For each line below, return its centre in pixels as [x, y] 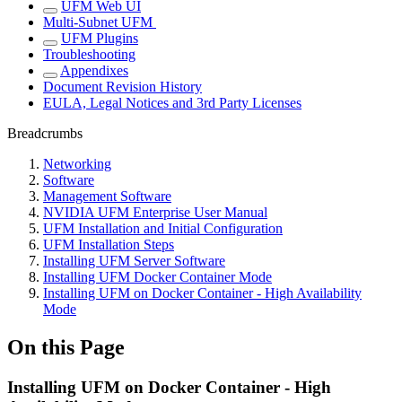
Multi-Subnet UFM [100, 22]
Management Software [107, 197]
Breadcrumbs [45, 134]
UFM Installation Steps [109, 245]
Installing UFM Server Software [134, 261]
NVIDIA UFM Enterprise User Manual [155, 213]
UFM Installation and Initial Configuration [163, 229]
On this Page [66, 348]
